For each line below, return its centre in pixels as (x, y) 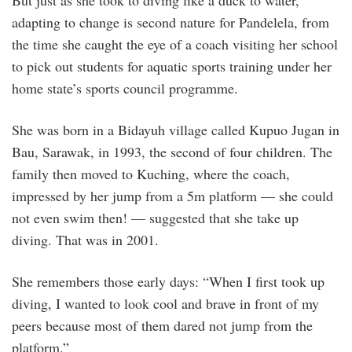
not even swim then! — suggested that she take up (155, 218)
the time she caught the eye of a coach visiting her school (175, 44)
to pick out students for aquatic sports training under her (172, 66)
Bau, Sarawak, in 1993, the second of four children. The (172, 152)
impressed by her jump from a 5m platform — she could (172, 196)
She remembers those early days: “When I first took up (168, 282)
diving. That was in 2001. (85, 240)
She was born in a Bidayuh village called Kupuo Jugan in (176, 130)
